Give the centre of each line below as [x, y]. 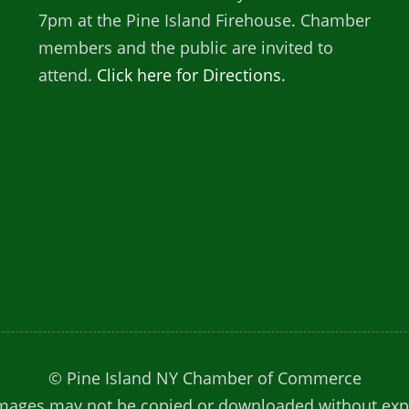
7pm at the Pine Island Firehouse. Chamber [204, 20]
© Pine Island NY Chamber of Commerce [204, 378]
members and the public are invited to [185, 47]
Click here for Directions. [191, 75]
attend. [67, 75]
